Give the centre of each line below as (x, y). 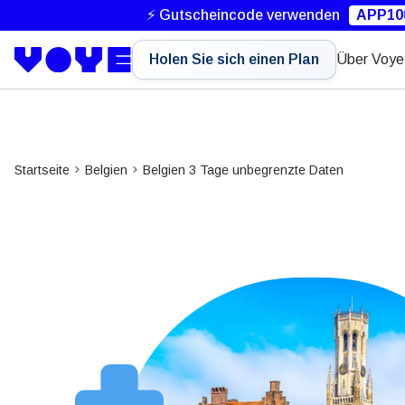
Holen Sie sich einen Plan (234, 59)
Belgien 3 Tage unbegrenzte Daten (243, 170)
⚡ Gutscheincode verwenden (243, 15)
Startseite (42, 170)
